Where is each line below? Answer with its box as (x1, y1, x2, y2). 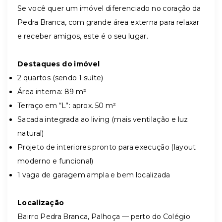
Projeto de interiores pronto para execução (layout (17, 143, 196, 152)
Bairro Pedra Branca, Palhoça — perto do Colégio (17, 212, 190, 221)
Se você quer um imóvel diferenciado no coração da (17, 4, 201, 13)
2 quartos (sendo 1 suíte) (17, 73, 104, 82)
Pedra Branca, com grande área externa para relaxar (17, 18, 200, 27)
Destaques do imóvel (17, 59, 100, 68)
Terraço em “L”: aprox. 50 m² (17, 101, 116, 110)
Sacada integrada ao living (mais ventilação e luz (17, 115, 188, 124)
